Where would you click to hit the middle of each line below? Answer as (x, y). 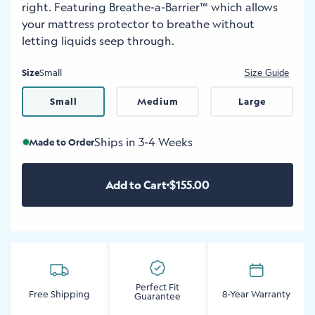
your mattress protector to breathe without (138, 24)
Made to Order (62, 142)
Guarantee (157, 296)
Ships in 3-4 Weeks (143, 142)
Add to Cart (136, 185)
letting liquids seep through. (98, 41)
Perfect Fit (157, 287)
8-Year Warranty (256, 294)
